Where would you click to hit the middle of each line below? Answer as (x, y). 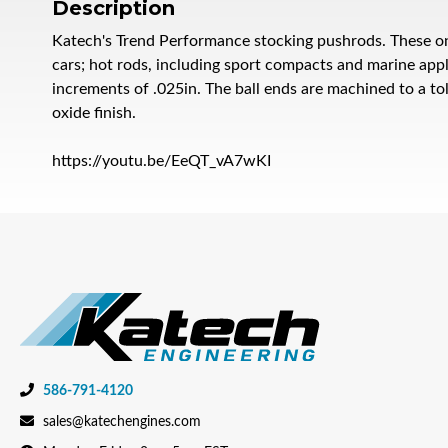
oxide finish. (94, 113)
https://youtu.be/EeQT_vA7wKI (161, 161)
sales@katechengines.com (122, 421)
